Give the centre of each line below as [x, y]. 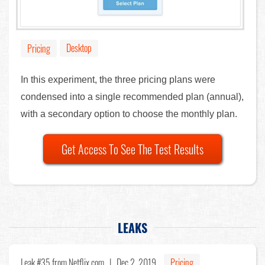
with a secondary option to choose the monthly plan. [129, 114]
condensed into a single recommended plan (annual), [132, 96]
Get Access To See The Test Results [132, 149]
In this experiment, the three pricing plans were [118, 79]
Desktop [79, 48]
